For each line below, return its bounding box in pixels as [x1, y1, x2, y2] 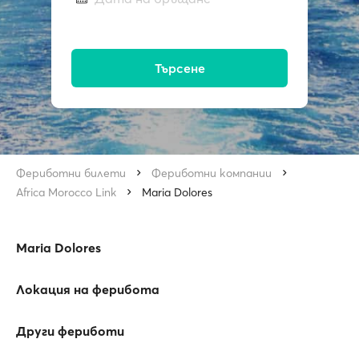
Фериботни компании [151, 166, 272, 180]
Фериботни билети [16, 166, 126, 180]
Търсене [154, 60, 205, 77]
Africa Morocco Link [16, 185, 116, 200]
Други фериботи [16, 323, 124, 339]
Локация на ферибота [16, 281, 159, 297]
